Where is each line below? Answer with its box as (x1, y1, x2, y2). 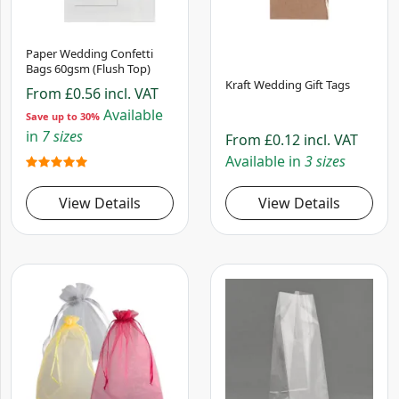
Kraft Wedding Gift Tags (225, 76, 350, 93)
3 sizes (305, 151, 346, 172)
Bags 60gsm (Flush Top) (26, 61, 151, 77)
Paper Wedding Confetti (26, 45, 153, 62)
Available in (225, 151, 305, 172)
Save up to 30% (26, 110, 100, 124)
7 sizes (42, 126, 83, 147)
